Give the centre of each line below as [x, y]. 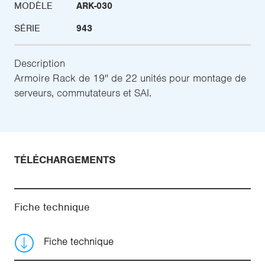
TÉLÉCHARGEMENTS [65, 160]
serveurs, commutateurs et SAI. [83, 93]
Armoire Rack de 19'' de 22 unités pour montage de [130, 78]
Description [40, 63]
